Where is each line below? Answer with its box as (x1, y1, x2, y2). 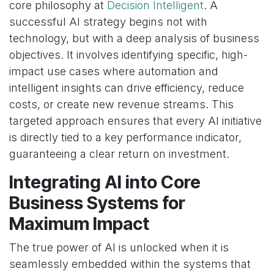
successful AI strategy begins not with (9, 15, 207, 28)
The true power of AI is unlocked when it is (9, 240, 229, 254)
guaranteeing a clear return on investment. (9, 147, 229, 160)
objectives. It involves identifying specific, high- (9, 48, 248, 61)
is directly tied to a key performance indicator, (9, 130, 242, 144)
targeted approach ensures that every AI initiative (9, 114, 262, 127)
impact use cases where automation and (9, 64, 218, 78)
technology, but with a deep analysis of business (9, 31, 259, 45)
